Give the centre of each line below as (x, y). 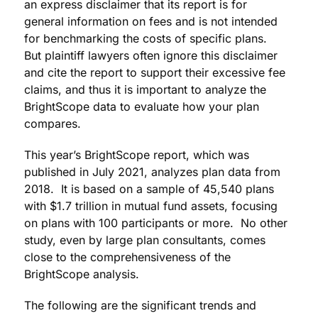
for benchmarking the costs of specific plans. (147, 39)
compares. (53, 124)
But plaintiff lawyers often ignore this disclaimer (151, 56)
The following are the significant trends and (140, 306)
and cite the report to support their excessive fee (155, 73)
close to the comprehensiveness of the (127, 257)
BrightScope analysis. (82, 274)
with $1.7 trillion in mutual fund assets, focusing (151, 206)
